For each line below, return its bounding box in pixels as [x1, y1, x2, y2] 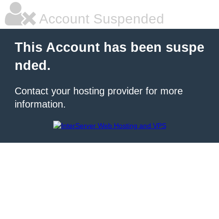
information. [15, 99, 66, 109]
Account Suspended [36, 11, 164, 26]
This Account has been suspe [15, 40, 204, 55]
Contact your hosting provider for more [15, 86, 183, 96]
